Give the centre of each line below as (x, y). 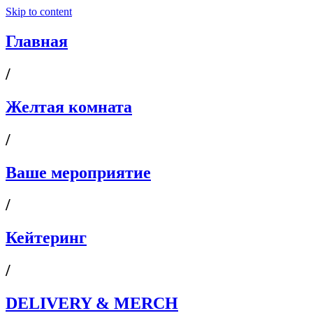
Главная (37, 41)
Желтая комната (69, 107)
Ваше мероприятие (78, 172)
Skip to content (39, 12)
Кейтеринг (46, 238)
